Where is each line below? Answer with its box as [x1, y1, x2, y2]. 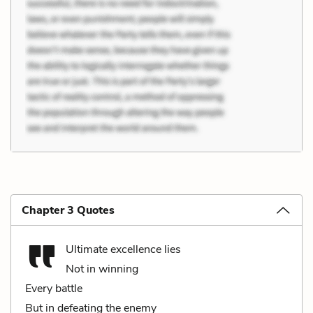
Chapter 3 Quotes [22, 202, 115, 218]
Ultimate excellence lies [66, 241, 181, 257]
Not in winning [66, 261, 138, 277]
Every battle [25, 280, 82, 296]
